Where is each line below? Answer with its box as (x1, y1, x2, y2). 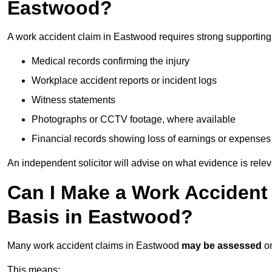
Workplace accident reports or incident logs (32, 75, 217, 86)
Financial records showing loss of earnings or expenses (32, 134, 271, 144)
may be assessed (182, 240, 262, 251)
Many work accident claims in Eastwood (7, 240, 182, 251)
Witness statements (32, 95, 115, 106)
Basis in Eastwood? (7, 206, 193, 228)
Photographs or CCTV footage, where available (32, 114, 236, 125)
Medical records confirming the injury (32, 56, 189, 67)
